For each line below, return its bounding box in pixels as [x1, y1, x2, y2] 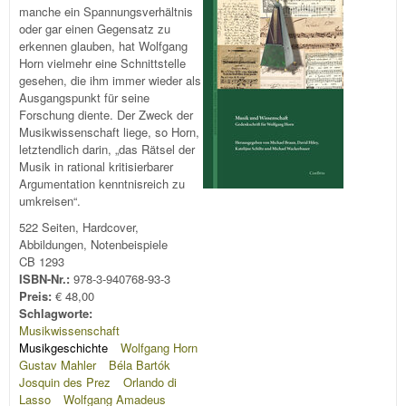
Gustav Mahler [19, 356, 96, 374]
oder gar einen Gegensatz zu [19, 19, 170, 37]
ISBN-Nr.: [19, 270, 73, 288]
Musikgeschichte [19, 339, 108, 357]
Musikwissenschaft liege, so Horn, [19, 122, 199, 140]
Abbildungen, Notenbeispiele [19, 236, 168, 254]
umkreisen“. [19, 191, 81, 209]
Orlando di [122, 373, 177, 391]
